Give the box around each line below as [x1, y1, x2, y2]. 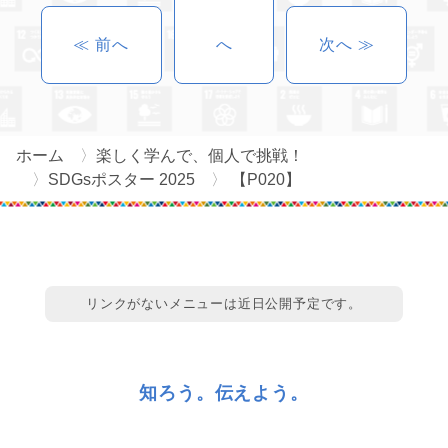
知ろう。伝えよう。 [139, 382, 309, 403]
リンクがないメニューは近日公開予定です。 [85, 295, 362, 311]
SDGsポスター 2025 [48, 170, 195, 188]
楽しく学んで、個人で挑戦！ [96, 146, 304, 164]
